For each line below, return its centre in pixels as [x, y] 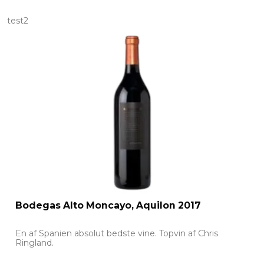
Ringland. [34, 243]
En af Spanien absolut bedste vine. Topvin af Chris [117, 234]
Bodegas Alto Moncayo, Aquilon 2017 [108, 206]
